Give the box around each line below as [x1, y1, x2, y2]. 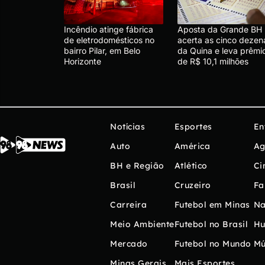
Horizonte [64, 56, 101, 66]
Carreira [110, 199, 147, 210]
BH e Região [110, 160, 164, 171]
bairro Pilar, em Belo [64, 45, 140, 56]
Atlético [174, 160, 208, 171]
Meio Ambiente [110, 218, 174, 230]
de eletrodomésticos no [64, 34, 154, 45]
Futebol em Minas [174, 199, 250, 210]
